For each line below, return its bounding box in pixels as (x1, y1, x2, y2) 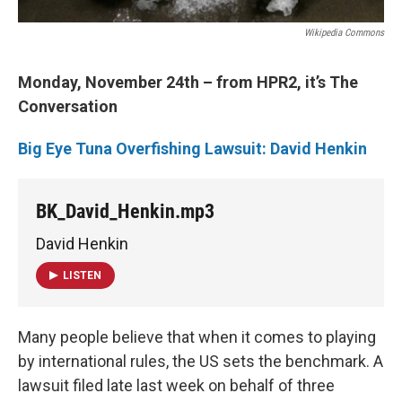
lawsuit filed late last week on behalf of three (18, 376, 335, 396)
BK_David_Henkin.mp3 (36, 199, 214, 223)
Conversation (18, 96, 118, 116)
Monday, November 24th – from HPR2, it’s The (18, 72, 358, 92)
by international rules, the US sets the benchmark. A (18, 352, 383, 371)
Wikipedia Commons (304, 26, 384, 39)
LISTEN (63, 269, 101, 283)
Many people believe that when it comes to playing (18, 328, 376, 347)
